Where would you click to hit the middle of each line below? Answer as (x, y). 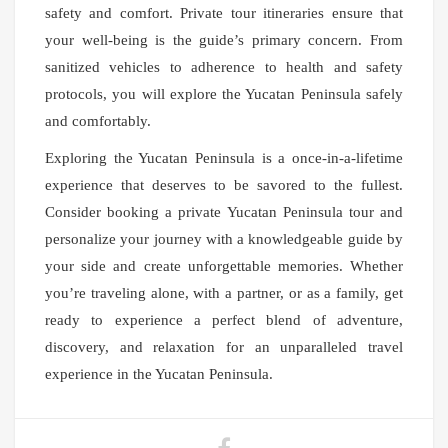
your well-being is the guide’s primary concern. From (224, 40)
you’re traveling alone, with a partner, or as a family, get (224, 293)
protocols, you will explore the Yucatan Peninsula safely (224, 94)
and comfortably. (98, 121)
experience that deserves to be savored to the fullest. (224, 185)
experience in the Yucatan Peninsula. (159, 374)
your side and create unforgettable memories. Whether (224, 266)
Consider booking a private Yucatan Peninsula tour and (224, 212)
